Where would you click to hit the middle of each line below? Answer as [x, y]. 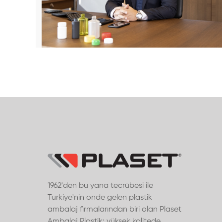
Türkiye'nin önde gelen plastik [100, 198]
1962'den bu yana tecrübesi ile [100, 186]
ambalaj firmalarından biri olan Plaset [114, 210]
